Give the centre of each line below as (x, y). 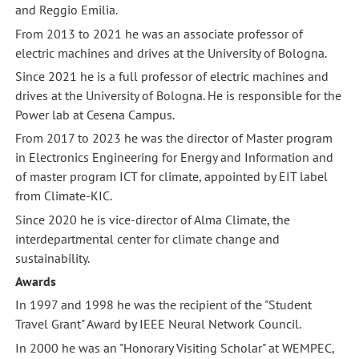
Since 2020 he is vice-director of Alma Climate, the (152, 219)
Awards (35, 282)
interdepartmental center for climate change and (147, 238)
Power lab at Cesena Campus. (95, 115)
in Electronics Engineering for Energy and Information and (174, 157)
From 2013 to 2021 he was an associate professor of (159, 33)
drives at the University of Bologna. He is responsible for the (178, 96)
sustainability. (52, 258)
